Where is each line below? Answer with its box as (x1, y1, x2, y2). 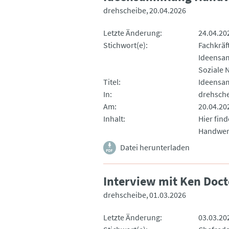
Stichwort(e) (103, 39, 146, 50)
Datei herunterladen (120, 142, 190, 152)
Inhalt (103, 113, 123, 124)
